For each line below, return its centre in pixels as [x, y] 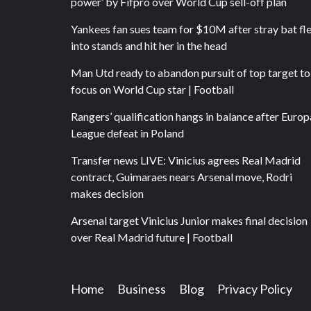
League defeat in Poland [127, 133]
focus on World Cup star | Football [152, 89]
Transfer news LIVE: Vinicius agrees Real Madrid [186, 160]
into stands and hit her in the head [149, 45]
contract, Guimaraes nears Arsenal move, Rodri [182, 176]
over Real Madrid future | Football [152, 237]
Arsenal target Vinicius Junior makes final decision [189, 220]
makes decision [107, 193]
